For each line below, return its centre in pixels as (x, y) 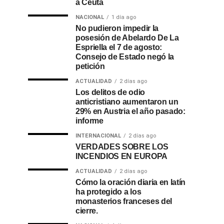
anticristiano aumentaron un (127, 102)
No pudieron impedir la (117, 28)
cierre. (87, 211)
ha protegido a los (108, 192)
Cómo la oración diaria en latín (131, 182)
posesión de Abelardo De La (127, 38)
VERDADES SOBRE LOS (122, 147)
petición (90, 66)
